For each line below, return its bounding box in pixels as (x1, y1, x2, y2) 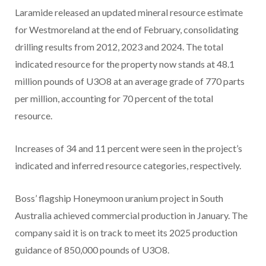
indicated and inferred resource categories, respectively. (15, 160, 241, 172)
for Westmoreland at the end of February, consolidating (15, 24, 239, 36)
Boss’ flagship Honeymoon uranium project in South (15, 192, 223, 204)
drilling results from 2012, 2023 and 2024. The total (15, 41, 223, 53)
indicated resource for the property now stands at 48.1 (15, 58, 235, 70)
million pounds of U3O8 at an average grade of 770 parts (15, 75, 245, 87)
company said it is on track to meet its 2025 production (15, 227, 237, 239)
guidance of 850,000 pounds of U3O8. (15, 244, 169, 256)
